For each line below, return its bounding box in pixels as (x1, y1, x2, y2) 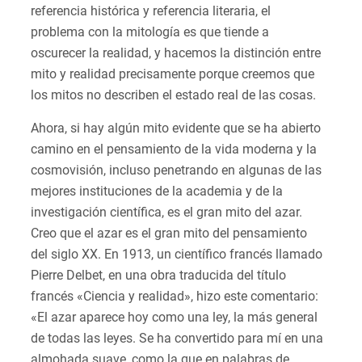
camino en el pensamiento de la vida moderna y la (31, 141, 317, 158)
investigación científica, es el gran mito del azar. (31, 204, 302, 221)
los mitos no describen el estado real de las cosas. (31, 87, 319, 103)
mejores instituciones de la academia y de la (31, 183, 283, 200)
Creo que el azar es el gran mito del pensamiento (31, 225, 307, 242)
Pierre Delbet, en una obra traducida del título (31, 267, 286, 284)
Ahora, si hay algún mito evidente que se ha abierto (31, 120, 321, 137)
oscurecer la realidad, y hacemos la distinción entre (31, 45, 321, 61)
